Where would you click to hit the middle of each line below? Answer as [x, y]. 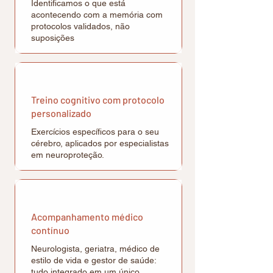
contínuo [50, 230]
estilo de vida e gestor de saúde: [94, 260]
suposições [53, 38]
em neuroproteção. [68, 155]
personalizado [61, 113]
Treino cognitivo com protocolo [98, 100]
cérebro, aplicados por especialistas [100, 143]
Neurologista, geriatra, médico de [95, 249]
